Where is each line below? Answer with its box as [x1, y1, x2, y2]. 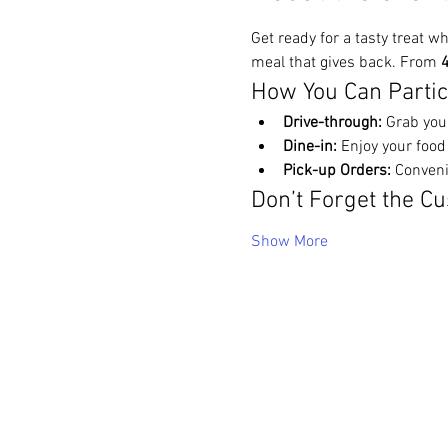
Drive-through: [282, 113, 382, 133]
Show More [250, 232, 328, 252]
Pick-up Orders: [282, 161, 391, 181]
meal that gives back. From [250, 53, 441, 73]
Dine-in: [282, 137, 337, 157]
